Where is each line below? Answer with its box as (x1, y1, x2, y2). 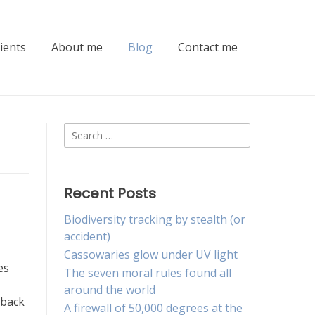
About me (51, 39, 103, 56)
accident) (64, 229, 110, 245)
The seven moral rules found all (64, 265, 231, 281)
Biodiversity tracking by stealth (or (64, 212, 245, 228)
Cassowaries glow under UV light (64, 247, 238, 263)
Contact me (178, 39, 238, 56)
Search (63, 123, 99, 139)
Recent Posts (64, 184, 156, 204)
